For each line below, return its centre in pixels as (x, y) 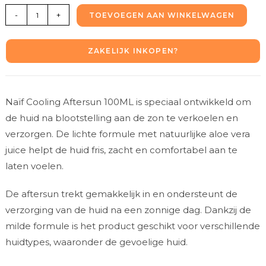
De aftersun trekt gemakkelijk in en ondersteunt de (121, 194)
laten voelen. (34, 166)
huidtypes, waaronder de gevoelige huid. (96, 242)
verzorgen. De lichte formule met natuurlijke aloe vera (127, 134)
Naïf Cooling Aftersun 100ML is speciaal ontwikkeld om (128, 102)
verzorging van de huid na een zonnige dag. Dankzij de (128, 210)
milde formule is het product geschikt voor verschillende (132, 226)
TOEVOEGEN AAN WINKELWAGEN (161, 15)
